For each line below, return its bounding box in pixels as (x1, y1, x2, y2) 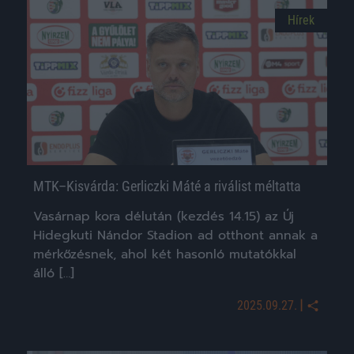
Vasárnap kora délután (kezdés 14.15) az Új (33, 206, 294, 226)
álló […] (33, 263, 74, 283)
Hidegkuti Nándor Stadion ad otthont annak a (33, 225, 318, 245)
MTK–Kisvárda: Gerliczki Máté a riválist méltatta (33, 177, 301, 194)
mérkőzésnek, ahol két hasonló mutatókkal (33, 244, 296, 264)
